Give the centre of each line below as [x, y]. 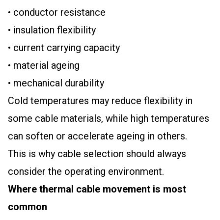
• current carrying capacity [64, 48]
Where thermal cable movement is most [97, 189]
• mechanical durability [56, 83]
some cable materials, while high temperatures [109, 118]
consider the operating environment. [86, 171]
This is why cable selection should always [97, 154]
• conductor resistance [57, 12]
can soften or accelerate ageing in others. [97, 136]
